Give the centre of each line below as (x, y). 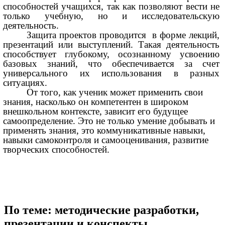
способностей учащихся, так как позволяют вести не (111, 7)
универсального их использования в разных (111, 73)
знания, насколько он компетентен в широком (96, 102)
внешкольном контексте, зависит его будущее (96, 111)
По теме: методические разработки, (101, 210)
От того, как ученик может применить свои (115, 92)
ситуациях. (25, 83)
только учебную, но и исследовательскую (111, 16)
